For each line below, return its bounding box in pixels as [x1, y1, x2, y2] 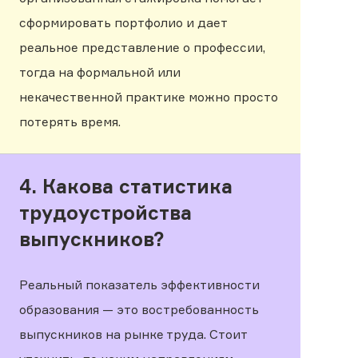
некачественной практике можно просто [19, 89, 278, 105]
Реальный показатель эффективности [19, 277, 260, 293]
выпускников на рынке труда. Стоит [19, 327, 247, 343]
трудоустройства [19, 201, 192, 225]
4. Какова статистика [19, 175, 233, 199]
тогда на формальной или [19, 65, 181, 81]
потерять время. [19, 114, 121, 130]
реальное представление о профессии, [19, 40, 265, 56]
